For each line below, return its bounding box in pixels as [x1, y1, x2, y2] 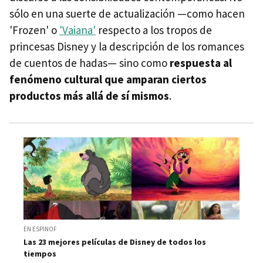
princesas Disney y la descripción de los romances [9, 39, 244, 53]
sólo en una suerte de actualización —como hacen [9, 6, 245, 21]
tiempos [23, 248, 56, 259]
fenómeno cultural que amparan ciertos [9, 72, 207, 86]
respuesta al [170, 55, 232, 70]
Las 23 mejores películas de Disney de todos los [23, 237, 206, 248]
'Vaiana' [59, 22, 96, 37]
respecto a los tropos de [96, 22, 212, 37]
